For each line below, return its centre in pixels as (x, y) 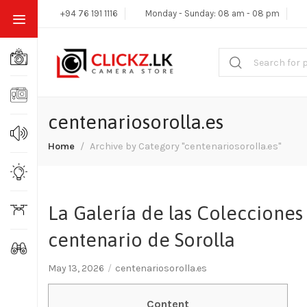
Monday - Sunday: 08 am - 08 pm (212, 13)
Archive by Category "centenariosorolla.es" (185, 146)
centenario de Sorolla (142, 240)
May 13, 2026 (76, 268)
